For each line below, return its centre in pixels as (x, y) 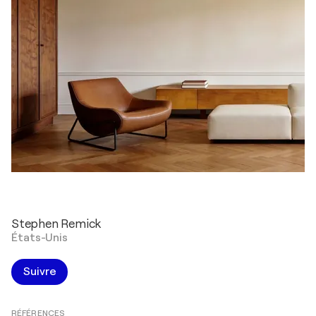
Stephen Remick (56, 224)
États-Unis (39, 238)
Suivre (40, 272)
